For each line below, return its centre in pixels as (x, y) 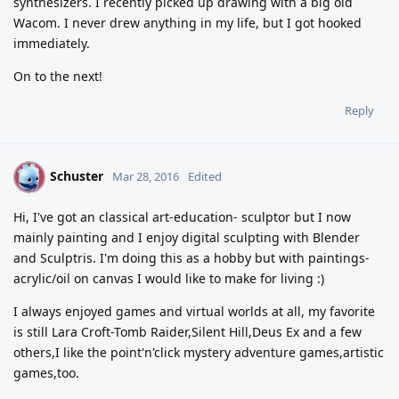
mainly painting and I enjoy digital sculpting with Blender (187, 237)
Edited (205, 176)
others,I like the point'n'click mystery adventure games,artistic (199, 352)
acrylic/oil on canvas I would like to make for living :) (169, 278)
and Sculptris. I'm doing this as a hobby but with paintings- (191, 257)
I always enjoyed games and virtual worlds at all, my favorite (194, 311)
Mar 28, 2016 (146, 176)
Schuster (77, 175)
